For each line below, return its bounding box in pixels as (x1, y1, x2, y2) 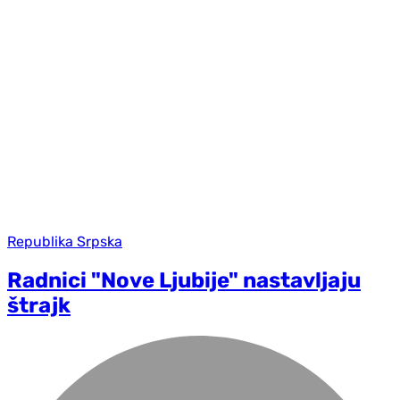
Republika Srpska (7, 233, 122, 251)
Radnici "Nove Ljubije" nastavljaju (7, 268, 361, 294)
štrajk (7, 293, 71, 319)
